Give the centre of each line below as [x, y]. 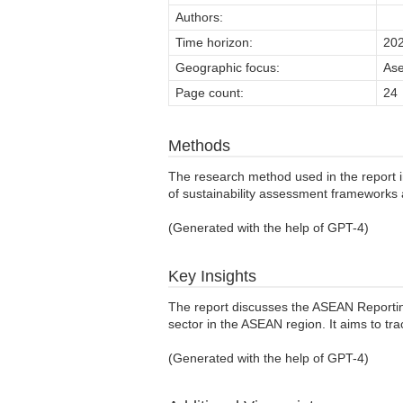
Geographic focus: [228, 67]
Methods [199, 145]
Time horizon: [214, 42]
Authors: [199, 17]
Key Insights [212, 276]
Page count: [210, 92]
